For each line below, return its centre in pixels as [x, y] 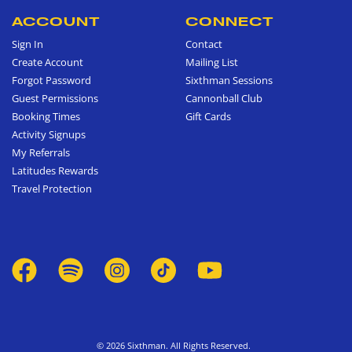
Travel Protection [52, 189]
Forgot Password [51, 81]
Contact [204, 44]
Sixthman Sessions [229, 81]
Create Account [48, 62]
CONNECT [230, 22]
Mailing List [212, 62]
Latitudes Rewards [55, 171]
